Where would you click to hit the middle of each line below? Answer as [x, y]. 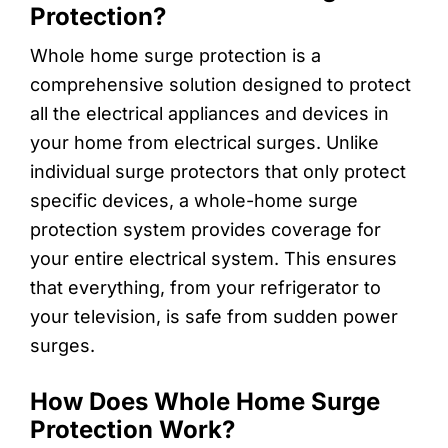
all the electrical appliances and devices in [209, 113]
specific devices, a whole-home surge [194, 200]
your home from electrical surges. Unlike [204, 142]
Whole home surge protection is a [175, 55]
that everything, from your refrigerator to [205, 287]
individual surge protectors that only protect [218, 171]
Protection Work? [132, 429]
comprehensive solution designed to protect [220, 84]
